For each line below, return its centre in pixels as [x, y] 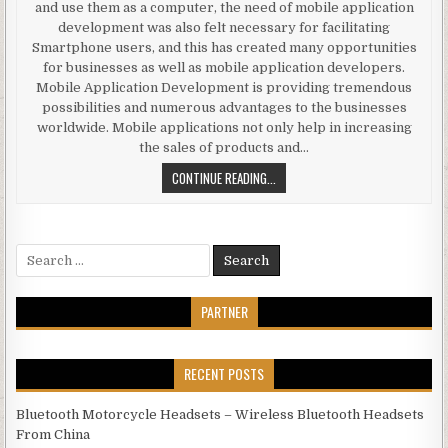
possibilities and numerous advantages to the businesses [224, 107]
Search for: [51, 252]
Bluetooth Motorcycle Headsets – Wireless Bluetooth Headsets [220, 414]
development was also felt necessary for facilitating [224, 27]
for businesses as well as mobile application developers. [224, 67]
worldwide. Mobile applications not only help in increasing [224, 127]
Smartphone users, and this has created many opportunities [224, 47]
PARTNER [224, 311]
